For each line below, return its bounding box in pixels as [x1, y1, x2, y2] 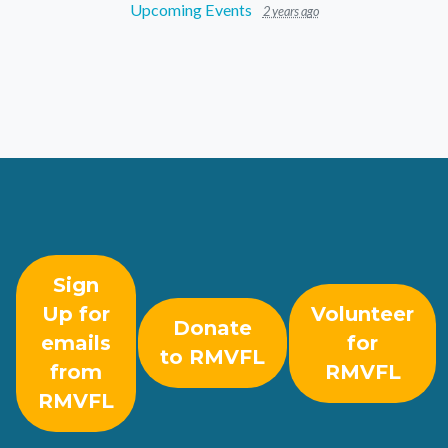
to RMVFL [160, 345, 265, 370]
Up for [42, 302, 110, 327]
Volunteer [311, 302, 414, 327]
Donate [173, 316, 252, 341]
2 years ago [262, 3, 319, 20]
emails [41, 331, 111, 356]
